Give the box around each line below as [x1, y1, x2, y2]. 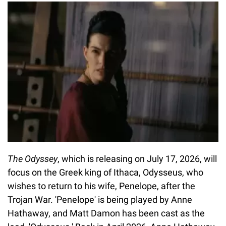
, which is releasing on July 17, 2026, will [58, 153, 217, 164]
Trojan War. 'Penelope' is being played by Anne [8, 194, 192, 205]
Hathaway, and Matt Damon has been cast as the [8, 208, 205, 219]
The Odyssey [8, 153, 58, 164]
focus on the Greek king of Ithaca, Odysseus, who [8, 167, 203, 178]
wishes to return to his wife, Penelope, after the [8, 181, 195, 192]
